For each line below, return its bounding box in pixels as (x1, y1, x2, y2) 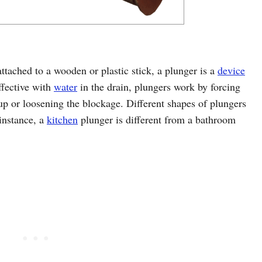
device (218, 63, 245, 77)
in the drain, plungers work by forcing (77, 80, 240, 94)
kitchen (47, 112, 78, 126)
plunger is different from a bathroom (78, 112, 236, 126)
